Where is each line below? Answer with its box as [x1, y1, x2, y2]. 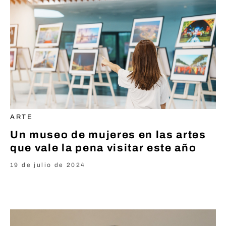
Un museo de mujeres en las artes [10, 129, 206, 140]
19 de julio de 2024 [10, 161, 86, 168]
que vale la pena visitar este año [10, 142, 197, 153]
